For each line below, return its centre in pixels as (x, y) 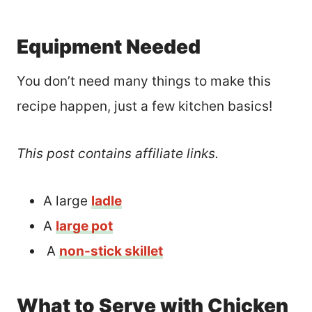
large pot (84, 226)
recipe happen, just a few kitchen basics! (145, 106)
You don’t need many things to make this (144, 81)
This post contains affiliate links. (118, 153)
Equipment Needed (109, 46)
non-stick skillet (111, 251)
